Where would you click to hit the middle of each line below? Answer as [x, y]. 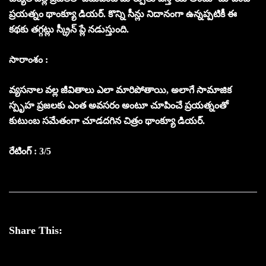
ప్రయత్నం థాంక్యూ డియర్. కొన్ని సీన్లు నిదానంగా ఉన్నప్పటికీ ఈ [123, 14]
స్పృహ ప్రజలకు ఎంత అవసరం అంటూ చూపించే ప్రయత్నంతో [119, 105]
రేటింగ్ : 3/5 [30, 151]
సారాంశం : [30, 59]
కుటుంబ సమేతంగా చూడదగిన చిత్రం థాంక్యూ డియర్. [108, 121]
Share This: [36, 230]
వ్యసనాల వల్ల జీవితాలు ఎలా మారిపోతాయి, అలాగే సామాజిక [120, 90]
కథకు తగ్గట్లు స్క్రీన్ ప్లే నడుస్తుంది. [70, 29]
